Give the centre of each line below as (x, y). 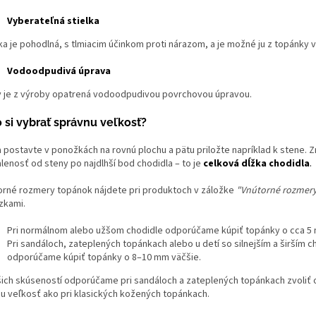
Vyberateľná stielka (53, 21)
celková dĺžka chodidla (256, 163)
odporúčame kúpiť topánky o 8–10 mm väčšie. (104, 257)
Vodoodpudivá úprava (59, 71)
